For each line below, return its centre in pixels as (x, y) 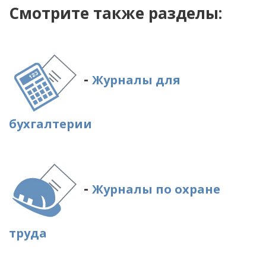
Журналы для (136, 80)
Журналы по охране (156, 189)
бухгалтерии (50, 124)
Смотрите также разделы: (115, 13)
